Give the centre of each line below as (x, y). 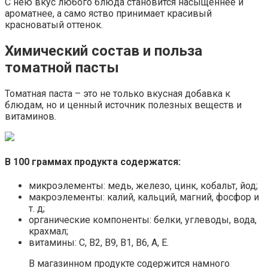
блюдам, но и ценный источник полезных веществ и (123, 105)
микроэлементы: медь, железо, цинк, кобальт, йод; (143, 186)
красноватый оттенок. (54, 25)
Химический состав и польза (103, 51)
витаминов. (31, 116)
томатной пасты (62, 67)
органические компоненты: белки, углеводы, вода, (143, 220)
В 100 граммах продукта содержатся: (93, 162)
